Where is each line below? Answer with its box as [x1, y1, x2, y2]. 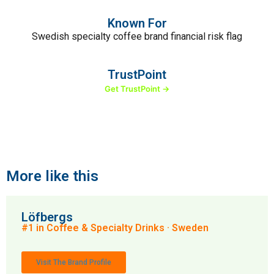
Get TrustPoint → [105, 84, 169, 94]
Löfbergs [21, 210, 73, 224]
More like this [6, 168, 98, 185]
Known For [107, 16, 167, 31]
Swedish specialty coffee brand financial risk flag [32, 31, 242, 42]
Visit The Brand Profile [36, 258, 111, 267]
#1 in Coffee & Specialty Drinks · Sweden [21, 222, 209, 234]
